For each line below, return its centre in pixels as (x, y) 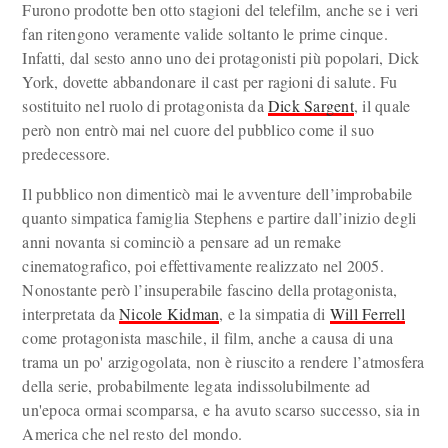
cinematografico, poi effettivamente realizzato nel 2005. (203, 265)
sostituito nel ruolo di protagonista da (145, 105)
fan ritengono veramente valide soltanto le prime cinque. (205, 33)
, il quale (382, 105)
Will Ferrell (367, 313)
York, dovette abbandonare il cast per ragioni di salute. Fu (210, 81)
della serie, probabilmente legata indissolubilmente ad (196, 385)
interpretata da (71, 313)
